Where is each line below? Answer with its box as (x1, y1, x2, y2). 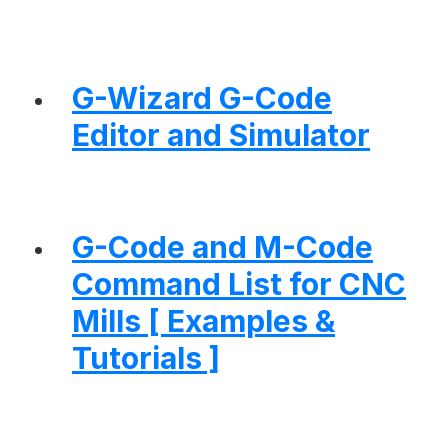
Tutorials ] (72, 340, 220, 377)
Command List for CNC (72, 266, 406, 303)
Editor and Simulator (72, 117, 370, 154)
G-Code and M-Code (72, 229, 373, 266)
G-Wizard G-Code (72, 80, 332, 117)
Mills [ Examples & (72, 303, 335, 340)
